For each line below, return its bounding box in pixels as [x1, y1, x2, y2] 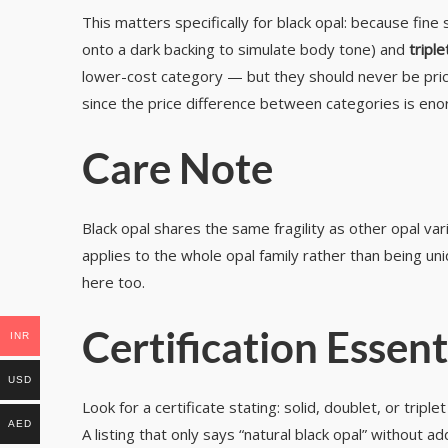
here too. [82, 272, 145, 293]
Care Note [82, 143, 273, 194]
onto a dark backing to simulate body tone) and [82, 39, 409, 60]
